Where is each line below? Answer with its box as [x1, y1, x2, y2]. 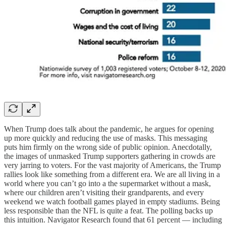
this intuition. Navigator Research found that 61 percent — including [4, 215, 222, 224]
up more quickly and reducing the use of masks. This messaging [4, 134, 207, 143]
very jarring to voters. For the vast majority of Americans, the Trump [4, 161, 221, 170]
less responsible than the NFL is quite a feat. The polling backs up [4, 206, 213, 215]
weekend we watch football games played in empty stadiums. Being [4, 197, 220, 206]
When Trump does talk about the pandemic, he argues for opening [4, 125, 214, 134]
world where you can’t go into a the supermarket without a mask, [4, 179, 211, 188]
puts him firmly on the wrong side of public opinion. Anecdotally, [4, 143, 212, 152]
